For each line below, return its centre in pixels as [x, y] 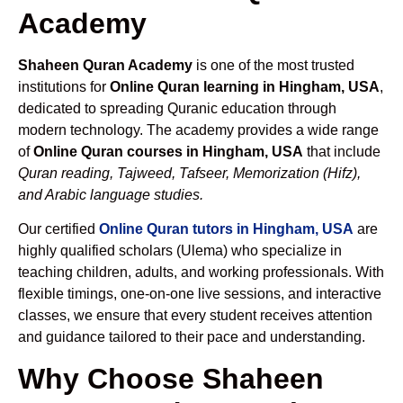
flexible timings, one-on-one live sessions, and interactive [200, 294]
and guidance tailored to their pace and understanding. [192, 337]
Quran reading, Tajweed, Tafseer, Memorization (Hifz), [189, 173]
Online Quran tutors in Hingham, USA [226, 229]
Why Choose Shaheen [171, 378]
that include [342, 152]
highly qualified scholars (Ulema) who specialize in [180, 251]
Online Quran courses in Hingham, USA [168, 152]
